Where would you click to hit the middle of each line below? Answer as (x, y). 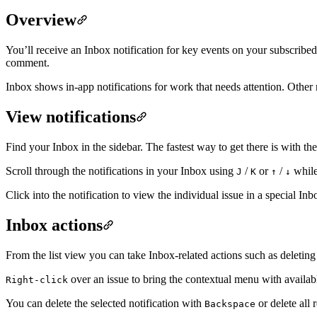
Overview (41, 20)
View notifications (71, 116)
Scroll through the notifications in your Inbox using (121, 171)
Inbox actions (54, 225)
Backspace (230, 304)
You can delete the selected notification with (105, 303)
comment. (28, 63)
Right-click (37, 279)
